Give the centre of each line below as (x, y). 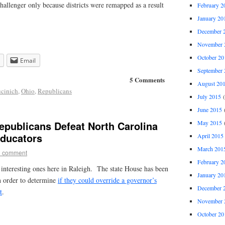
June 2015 (209, 109)
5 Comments (147, 79)
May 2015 (209, 122)
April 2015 (210, 135)
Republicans (55, 91)
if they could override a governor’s (107, 180)
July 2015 (209, 96)
